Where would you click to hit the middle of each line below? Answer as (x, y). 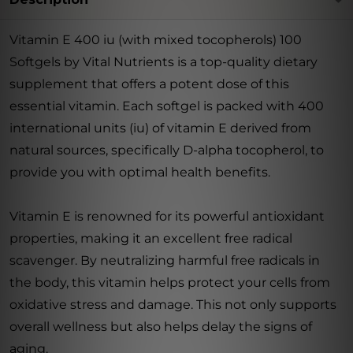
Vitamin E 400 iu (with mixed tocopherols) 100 (156, 40)
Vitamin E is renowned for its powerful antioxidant (167, 216)
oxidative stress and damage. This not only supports (173, 305)
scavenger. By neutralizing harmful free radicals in (165, 260)
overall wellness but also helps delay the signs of (161, 327)
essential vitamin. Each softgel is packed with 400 (167, 106)
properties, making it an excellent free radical (151, 238)
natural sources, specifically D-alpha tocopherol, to (167, 150)
